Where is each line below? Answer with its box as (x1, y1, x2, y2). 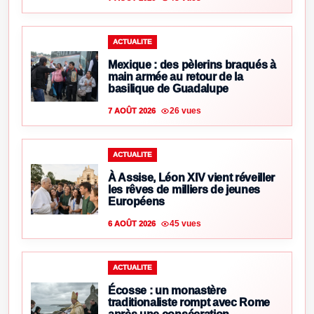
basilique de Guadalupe (108, 83, 228, 95)
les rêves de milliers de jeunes (108, 184, 261, 196)
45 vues (170, 218, 201, 228)
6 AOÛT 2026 (108, 219, 156, 228)
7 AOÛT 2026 (108, 107, 156, 116)
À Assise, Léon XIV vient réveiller (108, 172, 275, 184)
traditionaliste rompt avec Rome (108, 296, 271, 309)
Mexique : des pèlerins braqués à (108, 59, 276, 71)
